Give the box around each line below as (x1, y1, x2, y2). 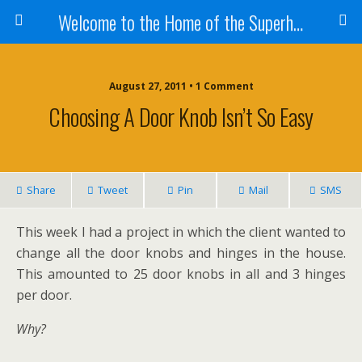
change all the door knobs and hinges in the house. (16, 244, 346, 262)
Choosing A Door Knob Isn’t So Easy (48, 99, 314, 133)
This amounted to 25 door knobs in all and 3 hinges (16, 265, 346, 283)
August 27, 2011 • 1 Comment (108, 79, 254, 93)
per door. (16, 286, 72, 304)
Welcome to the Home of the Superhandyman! (293, 7, 303, 36)
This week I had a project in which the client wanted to (16, 223, 346, 241)
